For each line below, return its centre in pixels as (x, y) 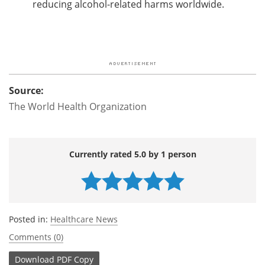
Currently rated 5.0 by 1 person (132, 154)
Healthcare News (84, 219)
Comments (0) (36, 237)
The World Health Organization (78, 106)
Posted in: (30, 219)
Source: (26, 90)
